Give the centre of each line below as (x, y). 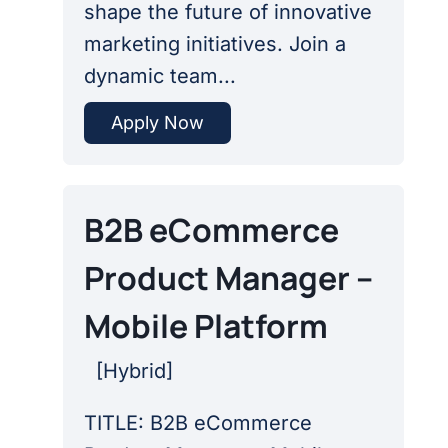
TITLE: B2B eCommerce (197, 423)
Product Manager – (228, 278)
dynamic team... (159, 76)
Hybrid (134, 371)
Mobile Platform (205, 326)
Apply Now (157, 123)
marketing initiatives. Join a (214, 44)
